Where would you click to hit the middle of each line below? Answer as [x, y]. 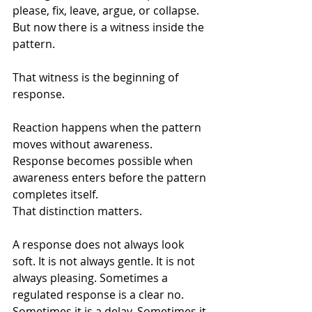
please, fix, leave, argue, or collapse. [107, 10]
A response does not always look [100, 244]
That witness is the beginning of [97, 77]
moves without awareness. [83, 144]
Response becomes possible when [104, 161]
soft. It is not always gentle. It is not [105, 261]
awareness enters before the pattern [111, 178]
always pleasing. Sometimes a [92, 278]
